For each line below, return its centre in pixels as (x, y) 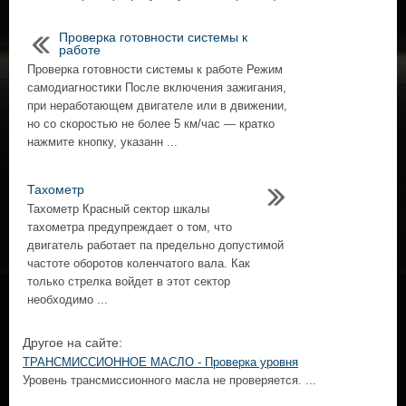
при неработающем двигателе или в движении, (157, 106)
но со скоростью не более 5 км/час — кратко (151, 124)
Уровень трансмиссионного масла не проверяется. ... (169, 380)
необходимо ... (68, 300)
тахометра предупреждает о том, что (130, 227)
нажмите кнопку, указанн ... (102, 142)
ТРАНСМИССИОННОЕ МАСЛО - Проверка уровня (160, 362)
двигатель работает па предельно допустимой (155, 245)
